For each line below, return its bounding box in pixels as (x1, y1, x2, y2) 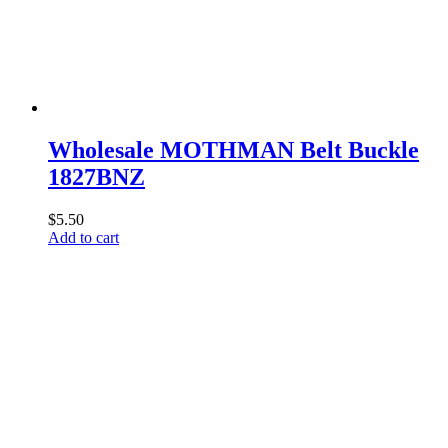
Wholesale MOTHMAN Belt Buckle (48, 136, 419, 163)
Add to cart (48, 228, 119, 246)
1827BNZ (48, 163, 145, 190)
